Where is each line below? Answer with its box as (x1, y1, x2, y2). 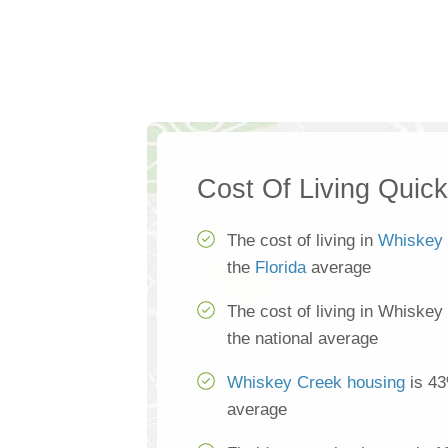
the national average (227, 329, 378, 349)
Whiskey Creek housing (227, 373, 405, 393)
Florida (255, 258, 306, 278)
